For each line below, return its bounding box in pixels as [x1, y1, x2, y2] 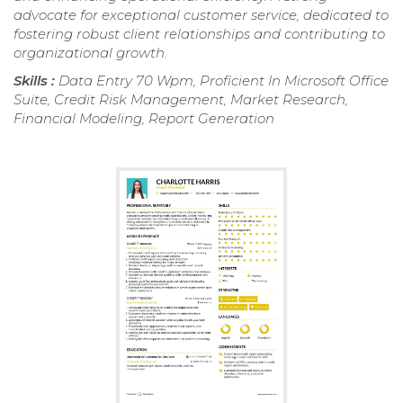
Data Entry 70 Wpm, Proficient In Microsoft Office [58, 72, 389, 90]
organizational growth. [13, 44, 167, 62]
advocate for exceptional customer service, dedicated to [13, 6, 389, 24]
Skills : [13, 72, 58, 90]
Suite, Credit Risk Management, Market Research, [13, 91, 348, 109]
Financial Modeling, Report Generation [13, 110, 274, 128]
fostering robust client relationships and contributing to [13, 25, 385, 43]
